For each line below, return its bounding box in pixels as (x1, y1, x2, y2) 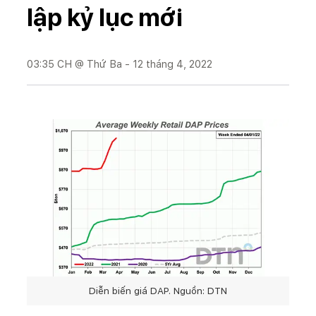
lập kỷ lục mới (27, 1, 183, 32)
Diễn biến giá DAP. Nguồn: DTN (89, 284, 227, 296)
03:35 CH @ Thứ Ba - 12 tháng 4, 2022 (27, 57, 212, 70)
